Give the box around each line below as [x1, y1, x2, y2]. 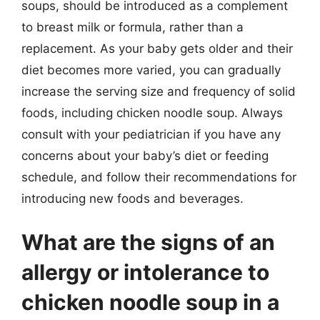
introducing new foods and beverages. [21, 191, 244, 206]
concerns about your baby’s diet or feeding [21, 148, 269, 163]
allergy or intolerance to [21, 259, 269, 285]
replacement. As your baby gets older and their [21, 41, 293, 56]
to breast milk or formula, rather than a [21, 19, 244, 34]
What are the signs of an [21, 229, 275, 255]
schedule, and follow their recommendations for [21, 169, 296, 184]
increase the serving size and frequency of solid [21, 84, 296, 99]
